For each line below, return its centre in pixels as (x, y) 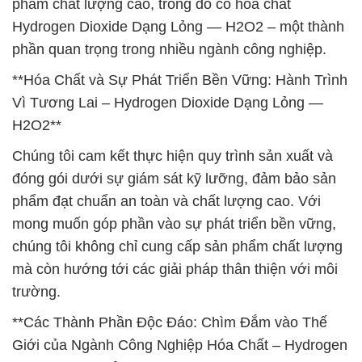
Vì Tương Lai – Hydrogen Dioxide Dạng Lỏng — (168, 103)
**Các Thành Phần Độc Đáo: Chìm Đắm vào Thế (170, 322)
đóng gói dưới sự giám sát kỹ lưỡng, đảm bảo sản (174, 179)
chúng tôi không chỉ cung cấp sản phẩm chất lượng (177, 246)
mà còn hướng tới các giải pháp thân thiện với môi (175, 269)
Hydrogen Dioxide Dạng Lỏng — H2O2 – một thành (178, 27)
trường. (36, 292)
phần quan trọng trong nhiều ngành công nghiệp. (169, 49)
